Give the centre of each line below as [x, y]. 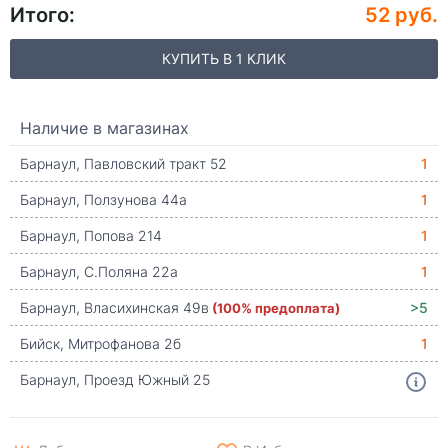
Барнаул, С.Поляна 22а [99, 271]
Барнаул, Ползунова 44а [103, 199]
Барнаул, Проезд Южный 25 [115, 379]
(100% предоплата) [276, 307]
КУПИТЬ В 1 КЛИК [224, 58]
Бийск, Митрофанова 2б [100, 343]
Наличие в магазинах [104, 127]
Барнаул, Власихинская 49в [114, 307]
